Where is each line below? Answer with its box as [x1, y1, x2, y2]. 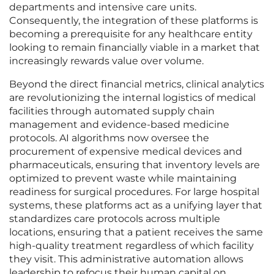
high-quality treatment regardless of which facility [9, 240, 254, 252]
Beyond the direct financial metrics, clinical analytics [9, 78, 264, 91]
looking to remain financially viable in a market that [9, 42, 260, 54]
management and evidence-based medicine [9, 119, 229, 131]
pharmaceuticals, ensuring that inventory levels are [9, 159, 260, 171]
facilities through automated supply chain [9, 105, 215, 117]
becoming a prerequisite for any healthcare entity [9, 28, 253, 40]
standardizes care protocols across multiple [9, 213, 220, 225]
